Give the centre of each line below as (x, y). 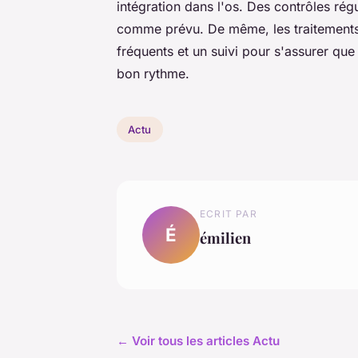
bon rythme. (153, 74)
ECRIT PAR (229, 213)
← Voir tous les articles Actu (198, 340)
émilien (225, 237)
